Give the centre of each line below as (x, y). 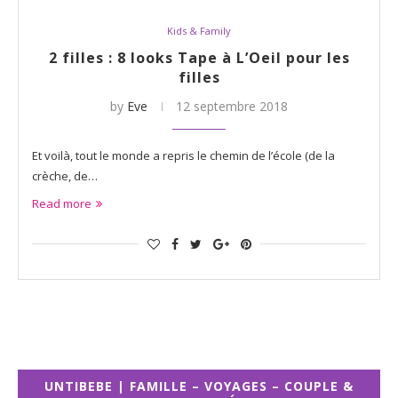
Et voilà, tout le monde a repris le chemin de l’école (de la (183, 155)
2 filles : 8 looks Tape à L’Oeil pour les (199, 57)
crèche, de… (65, 175)
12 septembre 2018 (232, 106)
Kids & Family (199, 30)
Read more (62, 203)
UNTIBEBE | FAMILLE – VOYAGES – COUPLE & (199, 386)
